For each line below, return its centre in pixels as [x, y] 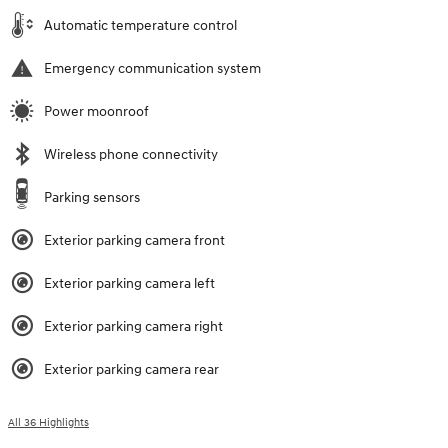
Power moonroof [96, 111]
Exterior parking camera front [134, 240]
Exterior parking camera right [133, 326]
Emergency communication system [152, 68]
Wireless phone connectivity [131, 154]
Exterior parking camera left [129, 283]
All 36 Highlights [48, 422]
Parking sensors [92, 197]
